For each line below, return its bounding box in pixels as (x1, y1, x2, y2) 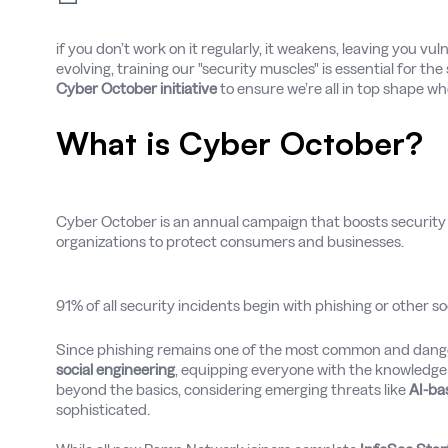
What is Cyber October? (56, 123, 423, 163)
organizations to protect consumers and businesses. (56, 233, 404, 250)
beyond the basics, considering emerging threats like (56, 381, 409, 398)
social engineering (56, 361, 175, 378)
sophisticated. (56, 401, 150, 418)
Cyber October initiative (56, 80, 220, 97)
